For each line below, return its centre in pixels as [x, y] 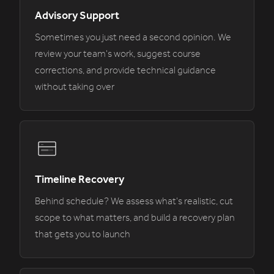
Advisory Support [77, 15]
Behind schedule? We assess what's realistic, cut [134, 202]
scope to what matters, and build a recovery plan [135, 218]
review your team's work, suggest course [118, 54]
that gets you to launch [83, 235]
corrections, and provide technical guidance [125, 71]
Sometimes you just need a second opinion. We [133, 38]
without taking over [75, 87]
